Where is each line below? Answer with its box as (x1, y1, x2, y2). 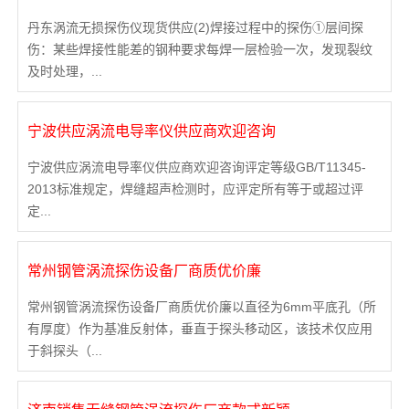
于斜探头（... (26, 343, 102, 359)
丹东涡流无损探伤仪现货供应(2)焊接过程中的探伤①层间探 (26, 20, 363, 36)
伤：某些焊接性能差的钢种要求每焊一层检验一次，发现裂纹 (26, 42, 372, 58)
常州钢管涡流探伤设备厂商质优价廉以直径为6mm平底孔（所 (26, 299, 376, 315)
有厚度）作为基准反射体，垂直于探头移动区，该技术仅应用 (26, 321, 372, 337)
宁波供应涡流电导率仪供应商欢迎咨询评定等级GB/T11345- (26, 160, 366, 175)
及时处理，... (26, 64, 102, 79)
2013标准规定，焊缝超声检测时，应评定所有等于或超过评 (26, 182, 363, 197)
